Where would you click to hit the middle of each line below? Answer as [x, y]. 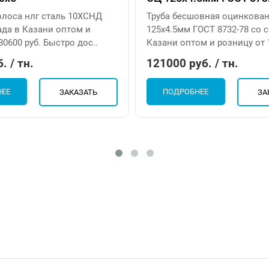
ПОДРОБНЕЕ [186, 91]
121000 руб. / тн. [193, 63]
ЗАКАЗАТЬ [78, 92]
